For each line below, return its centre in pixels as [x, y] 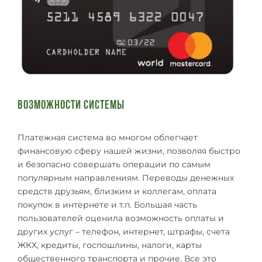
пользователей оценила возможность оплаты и [121, 218]
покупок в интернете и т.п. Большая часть [107, 204]
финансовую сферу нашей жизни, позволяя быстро [129, 151]
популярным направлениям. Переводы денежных [126, 177]
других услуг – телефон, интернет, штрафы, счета [124, 231]
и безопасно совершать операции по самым [114, 164]
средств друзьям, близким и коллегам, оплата [117, 191]
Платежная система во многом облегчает [108, 137]
